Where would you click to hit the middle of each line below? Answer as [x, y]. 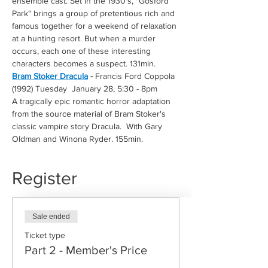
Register [45, 178]
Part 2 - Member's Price [86, 250]
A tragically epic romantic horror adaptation [92, 101]
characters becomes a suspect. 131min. [85, 63]
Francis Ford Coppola [135, 76]
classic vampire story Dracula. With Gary [88, 126]
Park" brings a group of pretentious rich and [95, 13]
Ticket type [45, 235]
